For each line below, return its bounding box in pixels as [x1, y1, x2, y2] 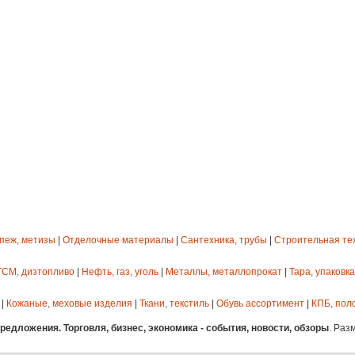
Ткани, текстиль [139, 298, 209, 310]
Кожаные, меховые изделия [6, 298, 132, 310]
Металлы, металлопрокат [166, 266, 282, 278]
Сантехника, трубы [181, 235, 267, 246]
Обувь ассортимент [216, 298, 304, 310]
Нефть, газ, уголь [82, 266, 158, 278]
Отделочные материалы [63, 235, 174, 246]
